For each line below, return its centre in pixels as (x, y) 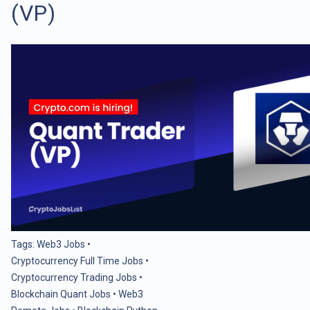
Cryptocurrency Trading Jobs (74, 277)
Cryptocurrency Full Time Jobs (77, 261)
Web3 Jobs (61, 244)
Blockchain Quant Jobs (61, 294)
